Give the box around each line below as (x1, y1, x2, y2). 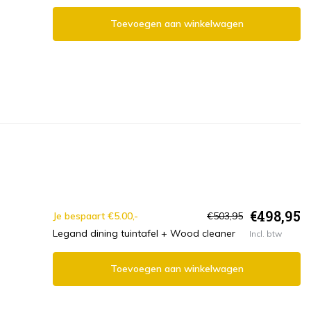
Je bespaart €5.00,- (53, 209, 138, 222)
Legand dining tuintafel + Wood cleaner (53, 227, 235, 240)
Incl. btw (249, 228, 282, 239)
